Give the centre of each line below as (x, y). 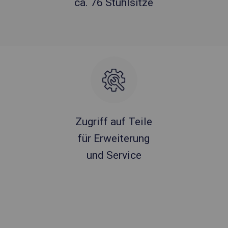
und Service (114, 155)
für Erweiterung (114, 138)
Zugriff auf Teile (114, 122)
